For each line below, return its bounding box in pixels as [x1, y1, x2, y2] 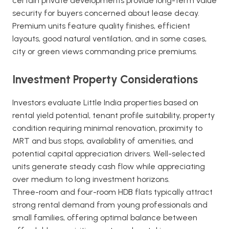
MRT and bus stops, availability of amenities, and [12, 136, 193, 146]
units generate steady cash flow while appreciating [12, 162, 205, 171]
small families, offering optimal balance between [12, 213, 197, 222]
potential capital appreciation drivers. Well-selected [12, 149, 205, 158]
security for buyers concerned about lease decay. [12, 8, 199, 18]
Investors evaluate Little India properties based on [12, 98, 198, 107]
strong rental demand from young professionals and [12, 200, 208, 210]
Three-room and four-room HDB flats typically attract [12, 187, 213, 197]
